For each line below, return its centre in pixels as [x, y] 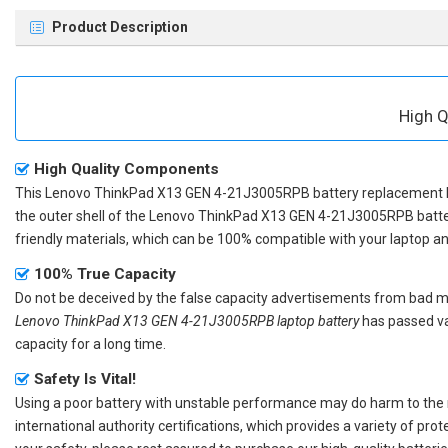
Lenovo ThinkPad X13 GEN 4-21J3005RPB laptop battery [187, 320]
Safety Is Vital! [85, 378]
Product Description [120, 27]
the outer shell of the [82, 215]
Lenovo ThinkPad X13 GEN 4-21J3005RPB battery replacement [244, 192]
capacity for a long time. [90, 343]
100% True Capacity [105, 273]
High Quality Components [126, 168]
